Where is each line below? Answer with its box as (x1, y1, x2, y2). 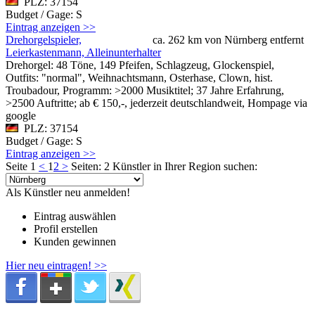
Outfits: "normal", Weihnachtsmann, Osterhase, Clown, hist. (6, 71, 273, 84)
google (6, 109, 36, 122)
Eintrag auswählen (34, 210, 116, 222)
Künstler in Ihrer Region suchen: (112, 160, 257, 172)
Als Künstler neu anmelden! (6, 186, 130, 198)
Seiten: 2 (71, 160, 110, 172)
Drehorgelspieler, (6, 33, 82, 46)
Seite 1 (6, 160, 39, 172)
